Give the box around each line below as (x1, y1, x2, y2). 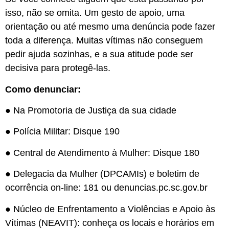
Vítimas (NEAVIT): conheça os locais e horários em (5, 217, 214, 228)
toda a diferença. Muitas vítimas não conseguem (5, 35, 203, 46)
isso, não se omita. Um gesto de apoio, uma (5, 8, 185, 18)
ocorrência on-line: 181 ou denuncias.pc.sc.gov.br (5, 182, 210, 193)
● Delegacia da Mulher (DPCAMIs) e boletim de (5, 169, 199, 179)
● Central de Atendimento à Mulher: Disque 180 (5, 147, 202, 158)
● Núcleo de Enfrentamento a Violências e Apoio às (5, 203, 215, 214)
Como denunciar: (5, 84, 83, 95)
